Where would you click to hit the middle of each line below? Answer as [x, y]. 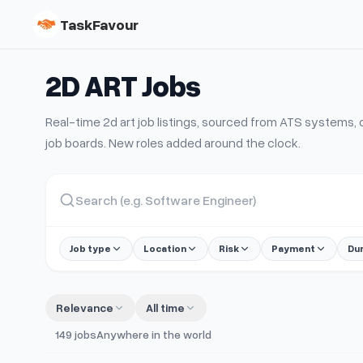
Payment [293, 248]
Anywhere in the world [154, 334]
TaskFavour [99, 24]
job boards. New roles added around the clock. [173, 143]
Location [165, 248]
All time [165, 307]
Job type [90, 248]
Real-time [74, 122]
